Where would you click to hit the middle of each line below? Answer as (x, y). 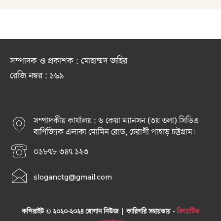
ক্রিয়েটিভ (188, 212)
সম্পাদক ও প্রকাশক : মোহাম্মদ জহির (69, 61)
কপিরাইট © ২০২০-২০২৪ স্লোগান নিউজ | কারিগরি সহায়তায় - (99, 212)
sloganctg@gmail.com (73, 177)
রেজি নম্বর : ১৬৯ (37, 76)
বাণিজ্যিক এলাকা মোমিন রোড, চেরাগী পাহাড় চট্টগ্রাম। (115, 132)
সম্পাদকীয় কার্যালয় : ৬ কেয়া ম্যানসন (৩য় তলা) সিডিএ (116, 121)
